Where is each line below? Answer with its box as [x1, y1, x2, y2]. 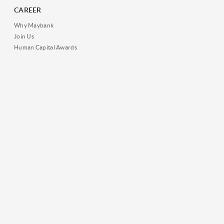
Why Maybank [13, 21, 54, 28]
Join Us [13, 32, 34, 39]
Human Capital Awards [13, 43, 77, 50]
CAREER [13, 5, 41, 14]
